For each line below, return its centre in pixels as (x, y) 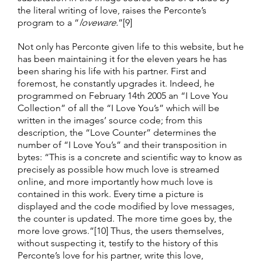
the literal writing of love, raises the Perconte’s (112, 11)
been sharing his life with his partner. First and (112, 71)
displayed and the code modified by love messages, (126, 206)
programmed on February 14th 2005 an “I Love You (123, 96)
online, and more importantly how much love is (115, 182)
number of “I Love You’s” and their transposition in (122, 145)
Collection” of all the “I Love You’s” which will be (118, 108)
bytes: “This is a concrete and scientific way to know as (130, 157)
